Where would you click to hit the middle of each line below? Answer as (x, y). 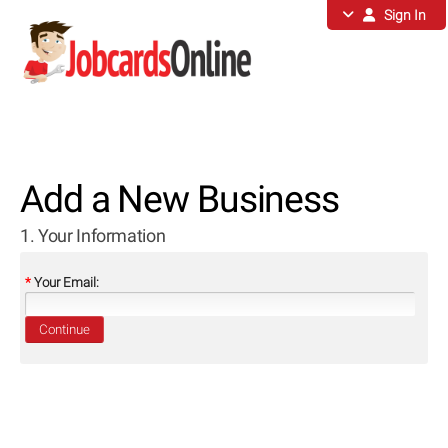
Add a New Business (179, 199)
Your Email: (65, 283)
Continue (65, 330)
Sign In (400, 15)
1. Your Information (93, 236)
